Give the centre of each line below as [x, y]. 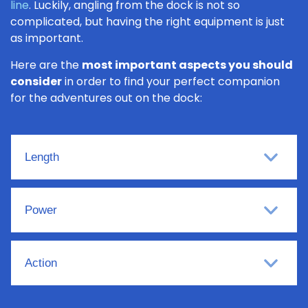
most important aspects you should [187, 65]
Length [42, 157]
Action [41, 263]
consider [36, 81]
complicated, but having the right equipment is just [147, 21]
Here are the [46, 65]
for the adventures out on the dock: [106, 98]
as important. [47, 38]
